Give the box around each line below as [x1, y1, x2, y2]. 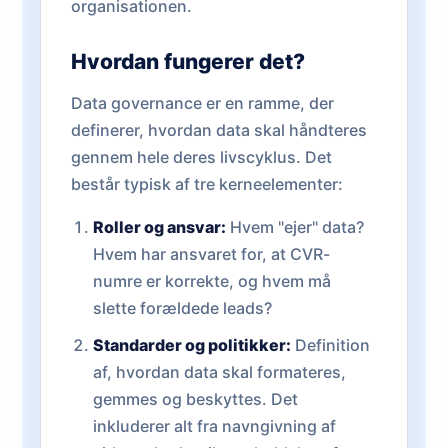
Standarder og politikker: [92, 335, 291, 355]
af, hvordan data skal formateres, [92, 362, 346, 382]
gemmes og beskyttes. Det [92, 389, 298, 409]
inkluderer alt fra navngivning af [92, 416, 336, 436]
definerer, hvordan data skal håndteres [71, 120, 367, 140]
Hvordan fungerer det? [71, 49, 305, 74]
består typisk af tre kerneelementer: [71, 174, 343, 194]
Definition [290, 335, 370, 355]
